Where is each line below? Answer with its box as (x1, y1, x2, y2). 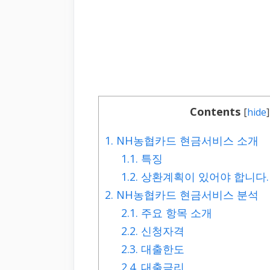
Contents (190, 104, 240, 119)
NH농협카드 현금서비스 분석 (113, 187, 259, 202)
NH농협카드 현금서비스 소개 (113, 133, 259, 148)
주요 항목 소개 (138, 206, 213, 221)
